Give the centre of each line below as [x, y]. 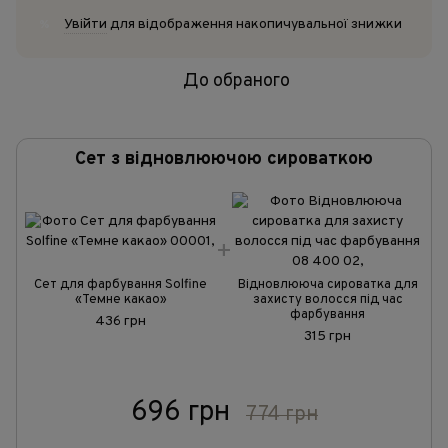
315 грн [327, 336]
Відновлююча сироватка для [327, 285]
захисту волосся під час [327, 300]
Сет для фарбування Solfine [120, 285]
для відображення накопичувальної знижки [254, 24]
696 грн [180, 413]
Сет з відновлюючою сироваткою [224, 159]
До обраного [236, 81]
